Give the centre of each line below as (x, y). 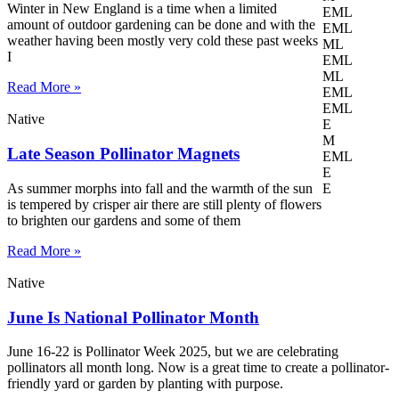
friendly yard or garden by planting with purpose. (145, 384)
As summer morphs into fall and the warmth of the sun (160, 188)
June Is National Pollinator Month (133, 317)
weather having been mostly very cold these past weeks (163, 41)
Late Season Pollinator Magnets (123, 154)
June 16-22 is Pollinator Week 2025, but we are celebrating (173, 352)
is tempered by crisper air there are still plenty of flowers (164, 204)
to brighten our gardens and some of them (124, 220)
